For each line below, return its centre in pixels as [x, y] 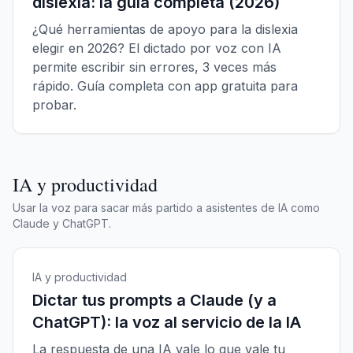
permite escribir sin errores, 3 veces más [154, 67]
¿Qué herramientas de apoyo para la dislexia [165, 29]
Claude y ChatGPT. [62, 223]
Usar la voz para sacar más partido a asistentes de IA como [166, 208]
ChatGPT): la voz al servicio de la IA [167, 322]
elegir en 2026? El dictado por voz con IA [157, 48]
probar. [54, 105]
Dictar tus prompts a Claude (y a [154, 300]
